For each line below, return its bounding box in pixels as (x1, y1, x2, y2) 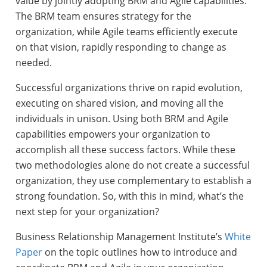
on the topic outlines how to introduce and (42, 246, 237, 259)
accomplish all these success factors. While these (15, 143, 235, 157)
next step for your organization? (15, 205, 159, 219)
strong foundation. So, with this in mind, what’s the (15, 190, 244, 203)
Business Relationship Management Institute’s (15, 230, 225, 244)
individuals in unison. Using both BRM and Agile (15, 112, 228, 126)
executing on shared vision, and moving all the (15, 97, 223, 110)
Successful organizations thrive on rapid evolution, (15, 81, 243, 95)
